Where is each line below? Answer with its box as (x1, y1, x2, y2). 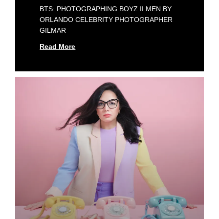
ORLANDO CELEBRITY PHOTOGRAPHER (40, 16, 173, 24)
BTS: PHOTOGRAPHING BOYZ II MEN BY (40, 5, 172, 13)
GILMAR (40, 26, 66, 35)
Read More (40, 43, 76, 51)
